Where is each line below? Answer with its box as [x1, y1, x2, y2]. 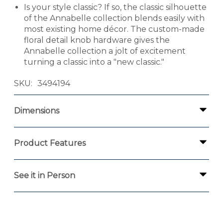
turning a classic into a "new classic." [24, 57, 164, 67]
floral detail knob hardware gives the [24, 35, 170, 45]
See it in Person [14, 171, 75, 181]
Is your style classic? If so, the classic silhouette [24, 2, 207, 12]
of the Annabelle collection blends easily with [24, 13, 205, 23]
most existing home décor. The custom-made [24, 24, 205, 34]
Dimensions [14, 106, 59, 115]
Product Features [14, 138, 86, 148]
